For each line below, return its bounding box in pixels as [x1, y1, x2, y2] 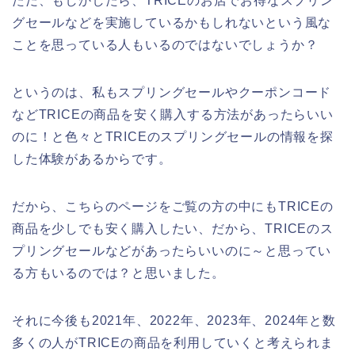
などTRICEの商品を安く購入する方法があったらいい [12, 108, 334, 122]
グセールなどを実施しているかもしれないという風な [12, 16, 332, 30]
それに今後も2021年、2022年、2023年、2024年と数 [12, 314, 336, 328]
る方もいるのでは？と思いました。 [12, 266, 225, 281]
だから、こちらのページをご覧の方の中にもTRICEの [12, 200, 334, 214]
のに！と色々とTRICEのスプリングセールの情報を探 [12, 130, 334, 144]
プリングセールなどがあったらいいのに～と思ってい [12, 244, 332, 258]
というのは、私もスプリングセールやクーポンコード [12, 86, 332, 100]
